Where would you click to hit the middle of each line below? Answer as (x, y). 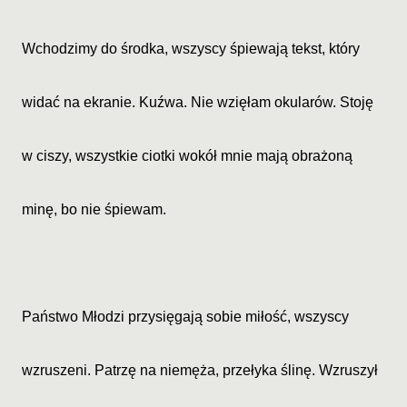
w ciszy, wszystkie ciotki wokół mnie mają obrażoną (187, 156)
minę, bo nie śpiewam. (94, 209)
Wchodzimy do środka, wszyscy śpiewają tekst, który (191, 49)
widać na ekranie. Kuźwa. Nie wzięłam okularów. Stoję (198, 102)
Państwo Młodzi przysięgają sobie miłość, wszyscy (185, 317)
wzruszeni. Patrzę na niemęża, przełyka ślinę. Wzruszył (200, 370)
